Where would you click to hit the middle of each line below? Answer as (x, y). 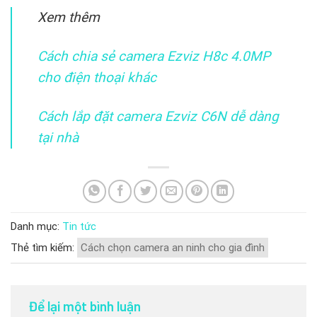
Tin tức (79, 227)
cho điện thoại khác (97, 77)
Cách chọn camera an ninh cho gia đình (173, 248)
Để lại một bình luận (86, 306)
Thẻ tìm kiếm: (44, 248)
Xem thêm (69, 17)
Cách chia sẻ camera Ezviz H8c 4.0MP (154, 56)
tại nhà (58, 137)
